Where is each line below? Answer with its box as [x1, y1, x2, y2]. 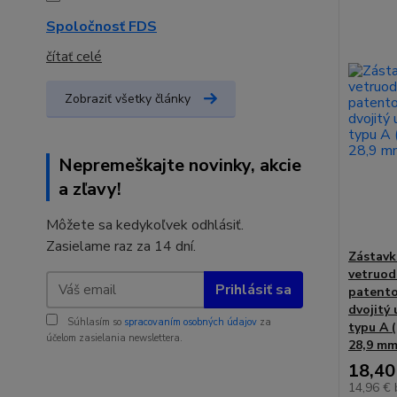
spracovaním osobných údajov [124, 315, 257, 329]
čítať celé [46, 48, 102, 66]
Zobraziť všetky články [65, 90, 191, 107]
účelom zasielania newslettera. [46, 331, 183, 345]
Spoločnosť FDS [46, 17, 157, 36]
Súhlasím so [65, 315, 124, 329]
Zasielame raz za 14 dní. [46, 237, 196, 256]
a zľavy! [58, 177, 121, 201]
